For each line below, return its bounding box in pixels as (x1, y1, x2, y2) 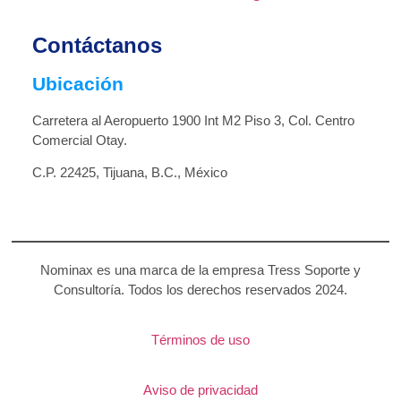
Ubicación (31, 73, 124, 94)
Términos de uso (151, 332, 250, 348)
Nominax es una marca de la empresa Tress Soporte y (40, 261, 361, 277)
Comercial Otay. (31, 132, 127, 148)
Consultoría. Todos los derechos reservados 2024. (54, 281, 347, 297)
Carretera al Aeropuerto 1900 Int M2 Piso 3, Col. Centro (31, 112, 354, 128)
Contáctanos (31, 32, 162, 57)
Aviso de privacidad (143, 382, 258, 398)
